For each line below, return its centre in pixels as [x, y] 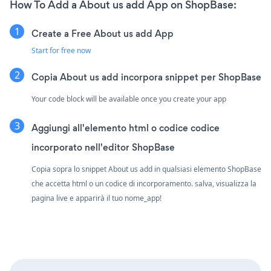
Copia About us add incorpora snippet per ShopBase [146, 77]
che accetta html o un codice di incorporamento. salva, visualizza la [144, 184]
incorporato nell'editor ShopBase [103, 148]
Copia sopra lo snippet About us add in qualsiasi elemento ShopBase [146, 169]
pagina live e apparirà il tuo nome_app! [96, 198]
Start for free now [61, 51]
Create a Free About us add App [103, 34]
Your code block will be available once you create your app [129, 99]
